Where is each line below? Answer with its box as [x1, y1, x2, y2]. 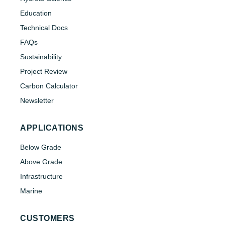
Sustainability [20, 53, 62, 61]
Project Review [20, 67, 67, 76]
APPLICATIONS [20, 124, 83, 133]
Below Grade [20, 143, 61, 152]
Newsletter [20, 96, 54, 105]
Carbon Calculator [20, 82, 78, 90]
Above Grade [20, 158, 62, 166]
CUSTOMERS [20, 214, 75, 223]
